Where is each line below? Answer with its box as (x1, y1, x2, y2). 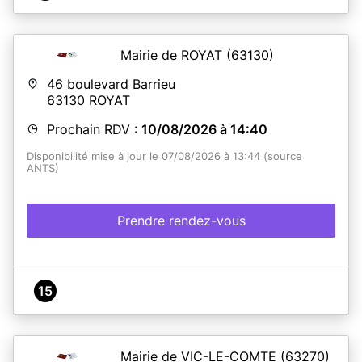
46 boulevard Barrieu (47, 75, 175, 92)
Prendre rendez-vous (116, 212, 246, 229)
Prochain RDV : (47, 120, 141, 137)
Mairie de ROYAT (120, 46, 226, 63)
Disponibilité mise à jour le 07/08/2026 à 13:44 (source (27, 149, 302, 162)
